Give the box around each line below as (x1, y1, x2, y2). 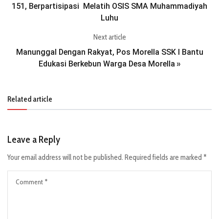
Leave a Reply (7, 133, 60, 145)
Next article (93, 33, 126, 42)
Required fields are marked (125, 153, 203, 162)
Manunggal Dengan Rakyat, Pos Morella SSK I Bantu (16, 47, 203, 57)
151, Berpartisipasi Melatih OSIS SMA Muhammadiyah (12, 1, 207, 11)
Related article (7, 94, 52, 104)
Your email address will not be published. (7, 153, 123, 162)
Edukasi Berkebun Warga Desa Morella (39, 59, 175, 68)
